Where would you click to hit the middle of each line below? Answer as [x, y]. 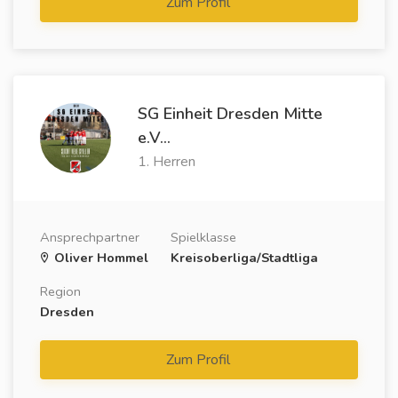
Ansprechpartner [90, 237]
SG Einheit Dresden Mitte [230, 114]
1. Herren [166, 162]
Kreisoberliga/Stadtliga [244, 258]
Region [60, 291]
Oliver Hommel [99, 258]
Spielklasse [203, 237]
